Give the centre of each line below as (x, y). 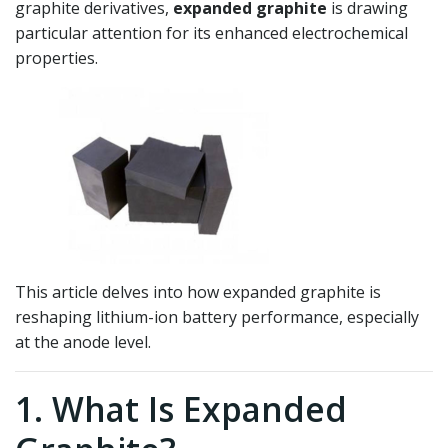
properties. (56, 58)
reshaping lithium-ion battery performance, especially (217, 317)
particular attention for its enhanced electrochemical (211, 33)
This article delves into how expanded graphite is (198, 292)
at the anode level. (83, 342)
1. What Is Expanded (181, 409)
